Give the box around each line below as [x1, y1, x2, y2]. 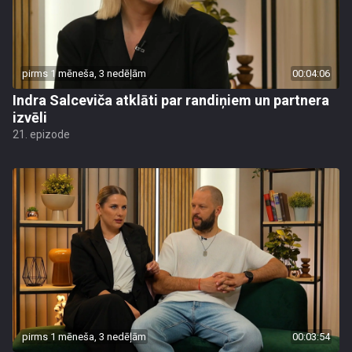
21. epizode [13, 128, 70, 141]
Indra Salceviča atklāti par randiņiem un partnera [13, 92, 329, 108]
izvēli [13, 109, 47, 126]
